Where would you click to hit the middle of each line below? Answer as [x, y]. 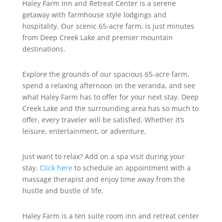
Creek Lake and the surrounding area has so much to [110, 109]
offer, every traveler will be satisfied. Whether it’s [103, 120]
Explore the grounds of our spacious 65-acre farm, [106, 74]
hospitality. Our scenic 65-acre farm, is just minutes [108, 26]
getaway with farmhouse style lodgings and [94, 15]
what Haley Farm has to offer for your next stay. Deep [110, 97]
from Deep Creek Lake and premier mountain [97, 38]
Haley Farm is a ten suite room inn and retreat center [111, 216]
